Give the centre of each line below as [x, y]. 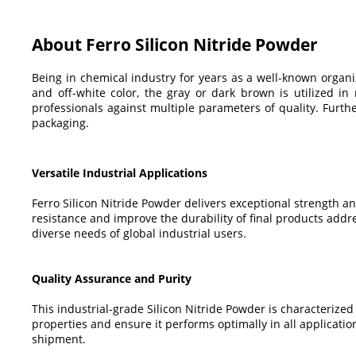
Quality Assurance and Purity [112, 278]
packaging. [60, 122]
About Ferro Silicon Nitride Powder [175, 44]
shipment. [59, 339]
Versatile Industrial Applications [120, 172]
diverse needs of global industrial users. [139, 233]
